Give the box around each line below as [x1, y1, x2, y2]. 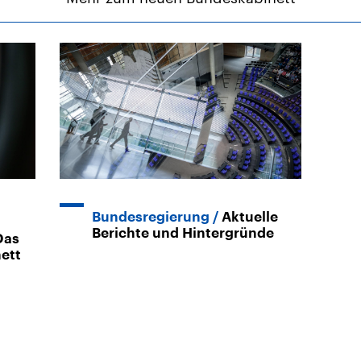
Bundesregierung [92, 210, 210, 224]
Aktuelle [222, 210, 278, 224]
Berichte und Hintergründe [92, 226, 274, 240]
